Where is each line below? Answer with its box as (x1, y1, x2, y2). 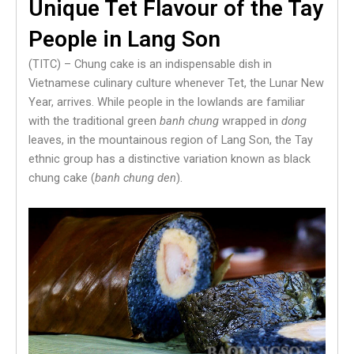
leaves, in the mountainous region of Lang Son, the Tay (28, 133, 313, 148)
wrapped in (219, 114, 281, 129)
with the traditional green (28, 114, 160, 129)
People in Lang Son (28, 26, 220, 53)
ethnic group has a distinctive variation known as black (28, 152, 311, 167)
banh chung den (95, 171, 176, 186)
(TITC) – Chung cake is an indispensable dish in (28, 57, 272, 72)
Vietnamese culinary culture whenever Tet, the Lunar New (28, 76, 324, 91)
